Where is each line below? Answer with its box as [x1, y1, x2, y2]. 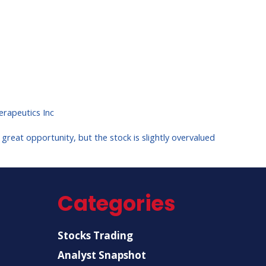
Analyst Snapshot [58, 248, 147, 262]
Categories [58, 188, 176, 218]
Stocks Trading [58, 228, 134, 242]
